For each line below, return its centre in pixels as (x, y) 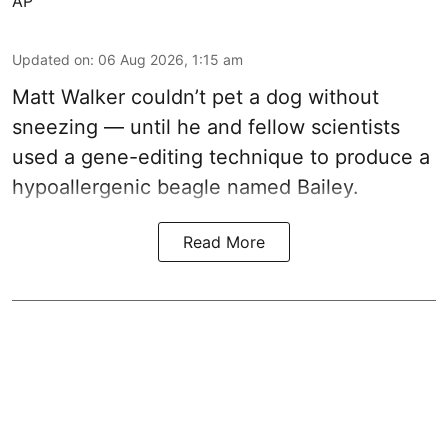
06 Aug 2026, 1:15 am (170, 59)
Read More (224, 241)
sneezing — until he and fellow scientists (206, 126)
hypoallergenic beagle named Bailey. (185, 186)
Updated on (51, 59)
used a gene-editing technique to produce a (221, 156)
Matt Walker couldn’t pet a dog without (195, 96)
